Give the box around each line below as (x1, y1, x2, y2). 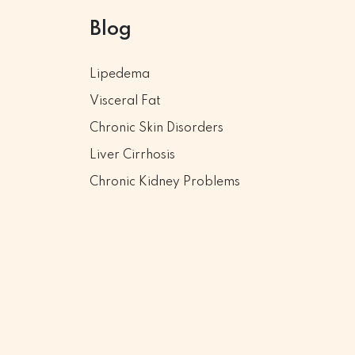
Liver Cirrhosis (90, 149, 175, 162)
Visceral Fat (90, 95, 161, 108)
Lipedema (90, 68, 150, 81)
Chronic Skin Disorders (90, 122, 223, 135)
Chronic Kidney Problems (90, 176, 240, 189)
